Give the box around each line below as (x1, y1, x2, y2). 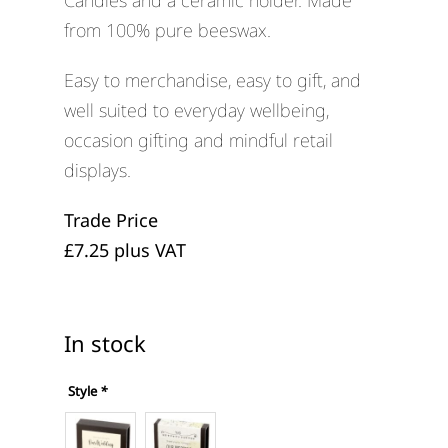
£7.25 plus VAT (63, 238, 186, 263)
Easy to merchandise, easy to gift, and (63, 68, 361, 93)
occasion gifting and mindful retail (63, 128, 333, 153)
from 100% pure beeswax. (63, 18, 271, 43)
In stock (63, 328, 146, 359)
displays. (63, 158, 131, 183)
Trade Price (63, 208, 158, 233)
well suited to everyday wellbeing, (63, 98, 329, 123)
